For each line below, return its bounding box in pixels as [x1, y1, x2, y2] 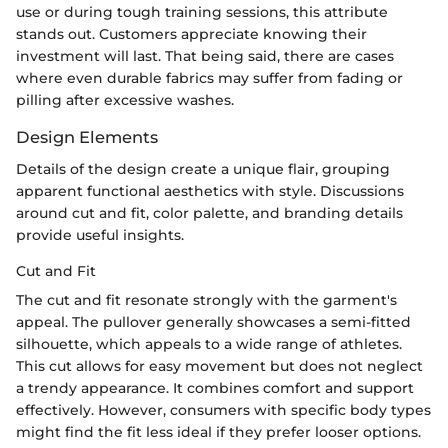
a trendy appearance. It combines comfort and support [16, 378, 414, 397]
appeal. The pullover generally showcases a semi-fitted [16, 312, 411, 331]
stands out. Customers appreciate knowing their [16, 24, 367, 43]
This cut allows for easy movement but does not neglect [16, 356, 423, 375]
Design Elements [16, 126, 158, 147]
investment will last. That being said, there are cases [16, 46, 394, 65]
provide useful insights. [16, 225, 184, 244]
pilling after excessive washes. [16, 90, 234, 109]
